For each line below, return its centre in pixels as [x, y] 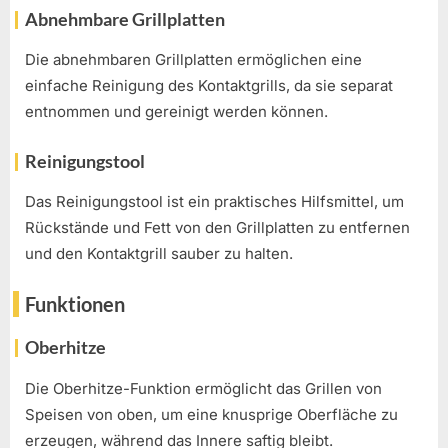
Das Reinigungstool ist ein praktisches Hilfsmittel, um [214, 201]
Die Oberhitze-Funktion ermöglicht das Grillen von [203, 388]
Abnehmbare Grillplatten [125, 18]
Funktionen [75, 304]
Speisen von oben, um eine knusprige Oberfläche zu [211, 414]
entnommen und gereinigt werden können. [176, 112]
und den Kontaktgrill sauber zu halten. [159, 253]
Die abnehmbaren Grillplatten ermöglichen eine [193, 60]
